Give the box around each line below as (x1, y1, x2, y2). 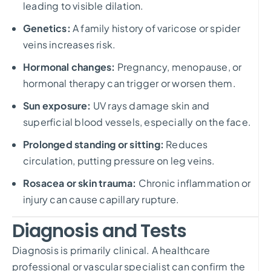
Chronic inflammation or (136, 176, 251, 189)
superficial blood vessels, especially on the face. (23, 115, 252, 128)
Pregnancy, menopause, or (115, 60, 242, 73)
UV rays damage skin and (91, 99, 210, 112)
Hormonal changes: (23, 60, 116, 73)
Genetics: (23, 21, 73, 34)
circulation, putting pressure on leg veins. (23, 154, 215, 167)
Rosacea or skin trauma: (23, 176, 137, 189)
